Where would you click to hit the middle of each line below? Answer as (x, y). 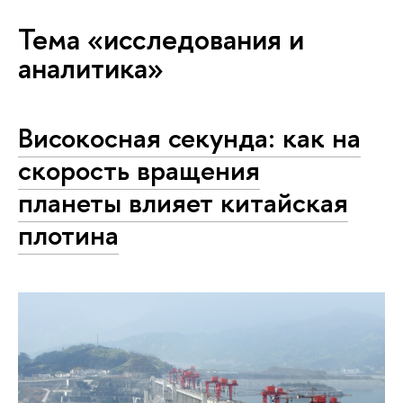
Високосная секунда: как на (189, 137)
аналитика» (91, 67)
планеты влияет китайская (183, 202)
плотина (68, 234)
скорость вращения (139, 170)
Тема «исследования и (161, 39)
